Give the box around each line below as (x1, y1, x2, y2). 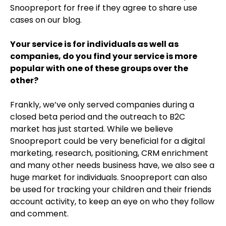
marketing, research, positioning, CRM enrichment (10, 147, 208, 159)
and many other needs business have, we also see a (10, 159, 214, 171)
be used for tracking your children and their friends (10, 184, 211, 195)
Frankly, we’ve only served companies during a (10, 99, 194, 110)
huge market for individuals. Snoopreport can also (10, 172, 207, 183)
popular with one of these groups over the (10, 63, 188, 74)
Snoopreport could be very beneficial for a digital (10, 135, 205, 147)
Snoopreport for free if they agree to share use (10, 2, 197, 14)
